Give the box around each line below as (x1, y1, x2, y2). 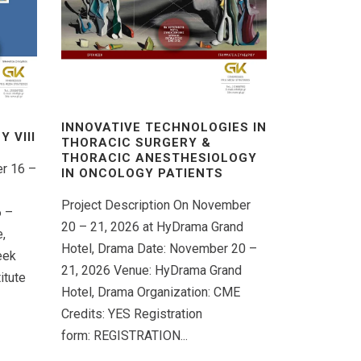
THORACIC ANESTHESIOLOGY (61, 150, 257, 165)
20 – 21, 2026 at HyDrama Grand (61, 218, 243, 234)
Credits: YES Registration (61, 305, 202, 322)
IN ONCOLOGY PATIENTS (61, 165, 223, 180)
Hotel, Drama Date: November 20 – (61, 240, 257, 256)
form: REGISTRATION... (61, 327, 188, 343)
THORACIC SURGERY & (61, 135, 211, 150)
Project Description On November (61, 197, 251, 213)
